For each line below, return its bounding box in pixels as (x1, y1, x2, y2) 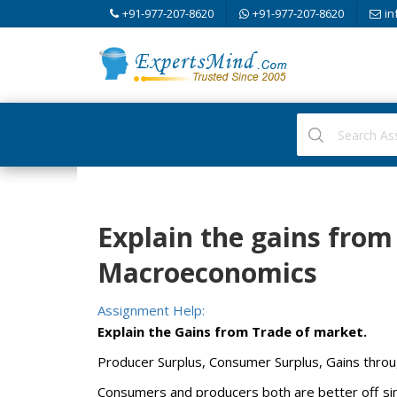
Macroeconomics (97, 254, 317, 291)
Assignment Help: (97, 301, 205, 319)
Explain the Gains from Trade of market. (97, 323, 367, 340)
